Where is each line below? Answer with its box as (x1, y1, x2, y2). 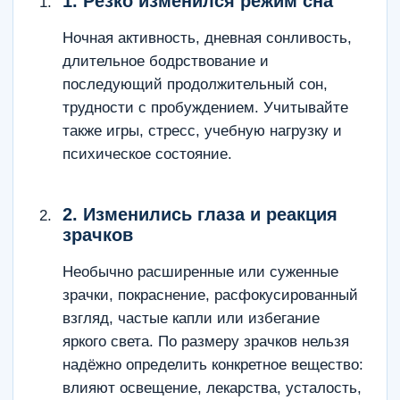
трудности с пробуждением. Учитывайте (62, 99, 348, 116)
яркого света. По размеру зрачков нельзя (62, 333, 349, 350)
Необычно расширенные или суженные (62, 263, 338, 280)
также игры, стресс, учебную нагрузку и (62, 122, 342, 139)
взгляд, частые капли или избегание (62, 310, 320, 327)
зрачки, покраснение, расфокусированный (62, 287, 358, 304)
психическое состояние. (62, 146, 232, 162)
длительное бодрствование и (62, 53, 269, 70)
